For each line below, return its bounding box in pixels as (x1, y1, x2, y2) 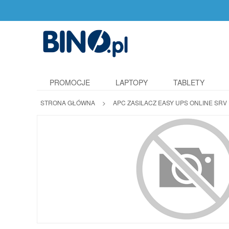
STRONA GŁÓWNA (40, 98, 95, 107)
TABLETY (173, 77, 204, 87)
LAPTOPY (116, 77, 148, 87)
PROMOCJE (50, 77, 90, 87)
